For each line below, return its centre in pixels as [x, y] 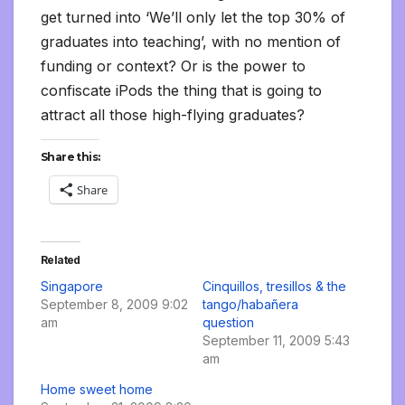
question [228, 322]
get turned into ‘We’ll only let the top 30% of [193, 17]
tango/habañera [250, 304]
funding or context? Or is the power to [173, 66]
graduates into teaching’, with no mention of [191, 41]
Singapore [72, 286]
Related [61, 259]
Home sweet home [97, 389]
